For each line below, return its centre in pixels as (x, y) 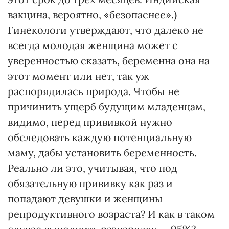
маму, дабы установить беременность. (102, 153)
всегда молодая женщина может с (93, 45)
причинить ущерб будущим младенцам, (107, 107)
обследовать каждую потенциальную (100, 137)
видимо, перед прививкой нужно (90, 122)
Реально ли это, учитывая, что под (93, 168)
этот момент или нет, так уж (78, 76)
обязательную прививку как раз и (90, 183)
